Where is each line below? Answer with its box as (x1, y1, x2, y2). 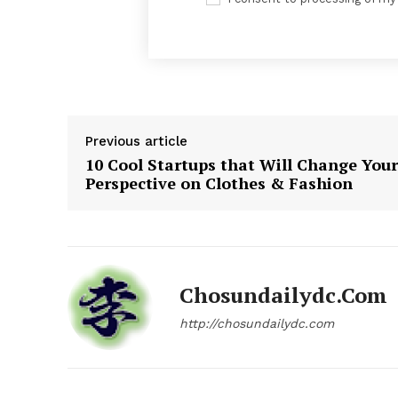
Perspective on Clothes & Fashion (85, 172, 353, 195)
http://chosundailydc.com (179, 316, 334, 331)
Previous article (85, 133, 187, 150)
